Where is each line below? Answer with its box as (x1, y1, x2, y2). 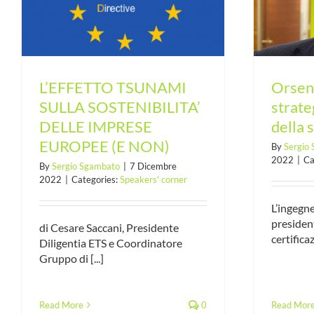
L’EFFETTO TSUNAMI (39, 77, 186, 97)
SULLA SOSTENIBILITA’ (39, 97, 200, 116)
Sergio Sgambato (51, 160, 120, 172)
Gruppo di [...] (39, 251, 104, 265)
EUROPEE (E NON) (39, 136, 170, 156)
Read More (39, 299, 83, 310)
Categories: (71, 173, 120, 185)
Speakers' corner (119, 173, 187, 185)
